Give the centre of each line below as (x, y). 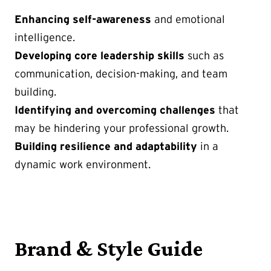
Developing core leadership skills (100, 55)
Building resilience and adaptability (106, 146)
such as (204, 55)
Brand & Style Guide (109, 248)
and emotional (188, 19)
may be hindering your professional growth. (122, 128)
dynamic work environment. (83, 164)
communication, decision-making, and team (121, 73)
